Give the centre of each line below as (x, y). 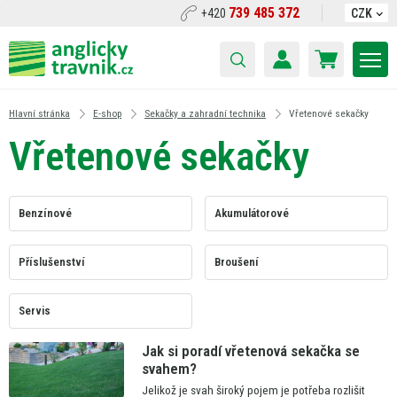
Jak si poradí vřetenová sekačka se (250, 350)
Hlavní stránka (39, 113)
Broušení (237, 261)
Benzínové (45, 213)
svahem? (169, 368)
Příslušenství (52, 261)
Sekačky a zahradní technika (205, 113)
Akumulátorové (252, 213)
